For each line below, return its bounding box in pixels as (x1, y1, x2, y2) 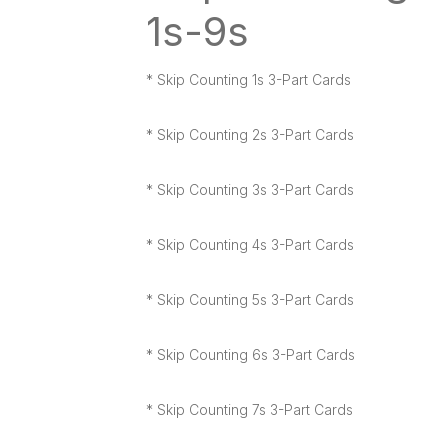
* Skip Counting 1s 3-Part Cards (146, 70, 352, 88)
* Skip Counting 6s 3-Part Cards (146, 345, 356, 363)
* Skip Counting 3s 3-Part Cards (146, 180, 355, 198)
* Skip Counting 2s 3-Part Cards (146, 125, 355, 143)
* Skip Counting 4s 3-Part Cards (146, 235, 355, 253)
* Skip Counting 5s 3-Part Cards (146, 290, 355, 308)
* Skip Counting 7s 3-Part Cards (146, 400, 354, 418)
